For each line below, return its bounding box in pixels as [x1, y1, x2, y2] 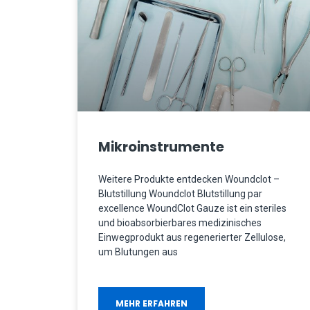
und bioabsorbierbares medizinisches [98, 217, 262, 229]
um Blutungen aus [98, 246, 178, 258]
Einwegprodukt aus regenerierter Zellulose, [98, 232, 286, 244]
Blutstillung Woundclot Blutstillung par [98, 188, 262, 200]
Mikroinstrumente [98, 138, 224, 157]
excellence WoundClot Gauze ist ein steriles [98, 203, 286, 215]
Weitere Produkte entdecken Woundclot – [98, 174, 280, 185]
